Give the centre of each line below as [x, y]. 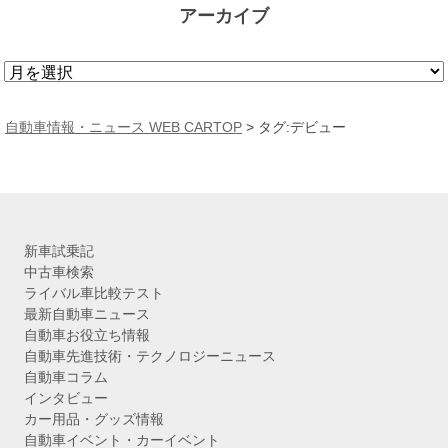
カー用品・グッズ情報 [94, 419]
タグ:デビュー [302, 127]
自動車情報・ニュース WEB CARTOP [123, 127]
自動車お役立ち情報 [87, 335]
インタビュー [66, 398]
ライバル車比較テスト [94, 293]
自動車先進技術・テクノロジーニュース [150, 356]
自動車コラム [66, 377]
